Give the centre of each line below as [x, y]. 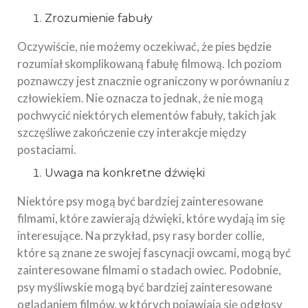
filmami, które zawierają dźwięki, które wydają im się [151, 219]
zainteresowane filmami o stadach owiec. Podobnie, [149, 270]
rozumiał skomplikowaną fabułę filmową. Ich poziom [150, 64]
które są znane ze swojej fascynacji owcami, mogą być [154, 253]
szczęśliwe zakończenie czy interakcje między [132, 133]
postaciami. [47, 150]
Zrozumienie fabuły [99, 19]
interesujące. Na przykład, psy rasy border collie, [141, 236]
